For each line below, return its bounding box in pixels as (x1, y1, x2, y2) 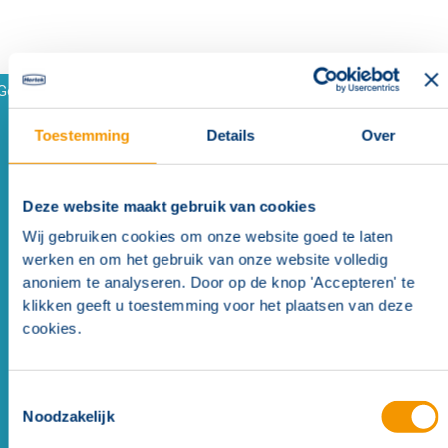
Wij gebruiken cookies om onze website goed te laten (22, 228, 394, 246)
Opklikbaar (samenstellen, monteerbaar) (13, 189, 286, 208)
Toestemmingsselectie (7, 388, 155, 406)
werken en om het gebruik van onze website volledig (22, 251, 388, 269)
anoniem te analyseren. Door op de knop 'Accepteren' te (22, 274, 415, 292)
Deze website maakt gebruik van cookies (22, 197, 316, 215)
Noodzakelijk (22, 408, 115, 426)
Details (206, 126, 255, 144)
